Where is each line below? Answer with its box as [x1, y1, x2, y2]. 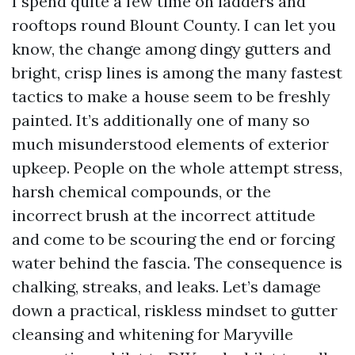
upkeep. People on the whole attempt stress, [12, 158, 342, 177]
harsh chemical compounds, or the [12, 181, 271, 201]
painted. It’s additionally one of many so [12, 110, 310, 130]
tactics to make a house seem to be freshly [12, 86, 330, 106]
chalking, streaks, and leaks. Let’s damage [12, 277, 321, 296]
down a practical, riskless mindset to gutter [12, 300, 338, 320]
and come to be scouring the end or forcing [12, 229, 334, 249]
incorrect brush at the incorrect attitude [12, 205, 315, 225]
